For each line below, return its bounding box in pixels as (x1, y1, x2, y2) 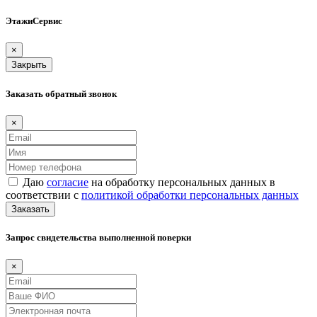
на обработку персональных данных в (88, 175, 275, 188)
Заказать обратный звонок (6, 88, 117, 99)
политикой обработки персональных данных (81, 188, 299, 201)
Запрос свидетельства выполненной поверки (6, 231, 191, 243)
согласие (47, 175, 88, 188)
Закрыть (11, 59, 47, 71)
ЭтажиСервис (6, 16, 62, 27)
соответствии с (6, 188, 81, 201)
